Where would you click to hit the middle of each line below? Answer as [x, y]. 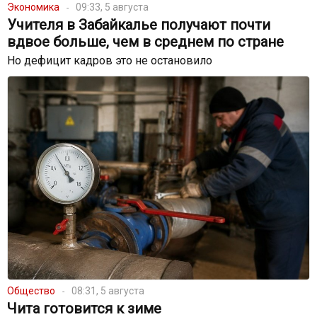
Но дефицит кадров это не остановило [110, 60]
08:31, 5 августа [108, 291]
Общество [31, 291]
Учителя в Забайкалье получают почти [139, 24]
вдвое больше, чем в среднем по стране [145, 41]
